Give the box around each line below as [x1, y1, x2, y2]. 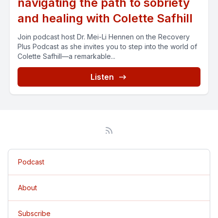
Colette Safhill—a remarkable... [18, 52, 115, 60]
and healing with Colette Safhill [18, 11, 193, 25]
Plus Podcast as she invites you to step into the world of [18, 42, 197, 51]
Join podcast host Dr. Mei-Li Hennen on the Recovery [18, 33, 190, 41]
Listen [91, 72, 114, 82]
